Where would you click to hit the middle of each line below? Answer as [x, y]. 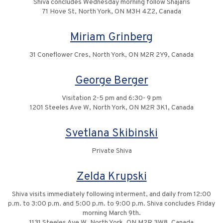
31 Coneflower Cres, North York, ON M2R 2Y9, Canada [111, 55]
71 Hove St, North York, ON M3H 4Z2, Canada [111, 12]
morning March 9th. [111, 214]
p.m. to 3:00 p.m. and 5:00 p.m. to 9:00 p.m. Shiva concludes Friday [111, 204]
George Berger [111, 81]
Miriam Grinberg [111, 38]
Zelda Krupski [111, 177]
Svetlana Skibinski [111, 134]
